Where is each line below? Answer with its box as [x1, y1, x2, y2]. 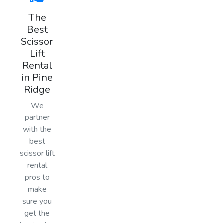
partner [24, 111, 50, 123]
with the [23, 123, 52, 135]
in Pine [21, 70, 53, 84]
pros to [24, 171, 50, 183]
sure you [22, 195, 52, 207]
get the [24, 207, 50, 219]
